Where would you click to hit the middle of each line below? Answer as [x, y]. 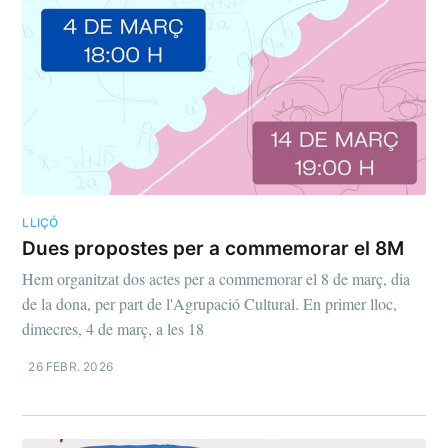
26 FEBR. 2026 [70, 367]
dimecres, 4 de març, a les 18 [113, 329]
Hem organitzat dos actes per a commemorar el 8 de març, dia [216, 279]
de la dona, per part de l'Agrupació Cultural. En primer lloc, [210, 304]
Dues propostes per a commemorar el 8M [213, 248]
